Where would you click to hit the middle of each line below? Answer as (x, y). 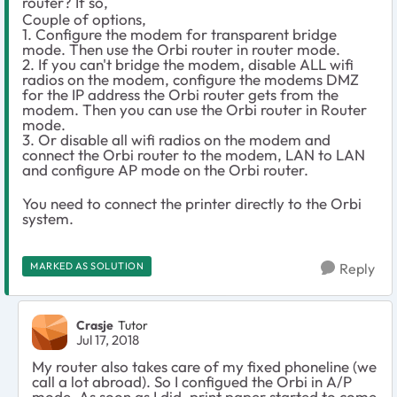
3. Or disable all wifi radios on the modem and (176, 139)
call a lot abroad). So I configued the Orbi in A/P (192, 381)
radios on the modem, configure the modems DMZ (191, 79)
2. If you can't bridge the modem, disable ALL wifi (188, 64)
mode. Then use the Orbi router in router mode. (181, 49)
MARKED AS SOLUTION (87, 265)
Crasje (95, 326)
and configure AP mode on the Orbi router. (165, 169)
